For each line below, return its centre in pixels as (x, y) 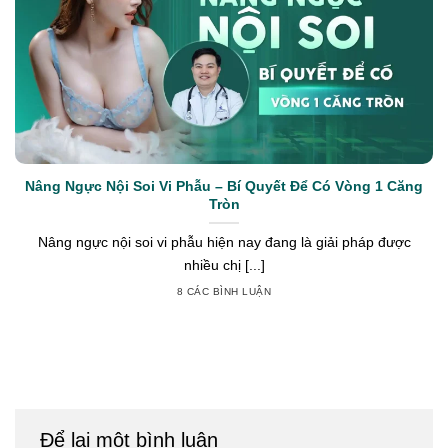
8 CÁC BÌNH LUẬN (224, 291)
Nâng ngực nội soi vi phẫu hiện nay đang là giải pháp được (224, 242)
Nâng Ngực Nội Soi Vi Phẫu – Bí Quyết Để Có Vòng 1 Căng (224, 186)
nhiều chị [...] (224, 265)
